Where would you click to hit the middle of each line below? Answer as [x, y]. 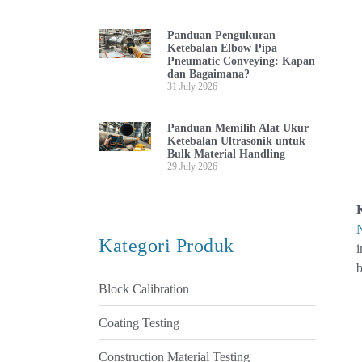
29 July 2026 [192, 166]
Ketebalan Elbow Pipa [222, 48]
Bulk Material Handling [226, 154]
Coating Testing [139, 322]
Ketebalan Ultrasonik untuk [236, 141]
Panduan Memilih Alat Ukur [238, 128]
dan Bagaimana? [208, 74]
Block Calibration [144, 288]
